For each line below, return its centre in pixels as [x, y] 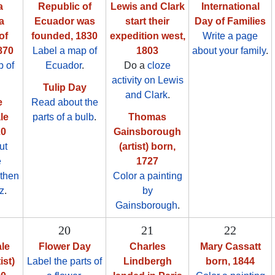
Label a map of [64, 51]
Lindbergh [147, 261]
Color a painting [147, 176]
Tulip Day [64, 88]
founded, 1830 [64, 36]
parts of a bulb [63, 117]
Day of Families [230, 21]
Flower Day [64, 247]
